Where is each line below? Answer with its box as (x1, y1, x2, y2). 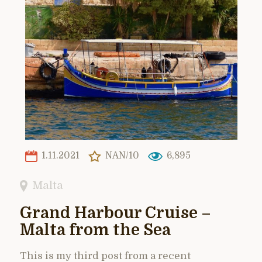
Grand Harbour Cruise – (20, 204, 211, 222)
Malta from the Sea (20, 220, 171, 239)
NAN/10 (102, 150, 139, 161)
